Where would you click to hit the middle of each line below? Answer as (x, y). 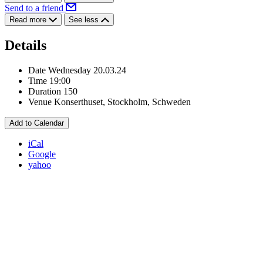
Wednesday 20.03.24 (87, 70)
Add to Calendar (37, 123)
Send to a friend (35, 8)
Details (26, 45)
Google (42, 154)
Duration (45, 92)
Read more (29, 20)
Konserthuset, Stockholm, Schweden (122, 102)
